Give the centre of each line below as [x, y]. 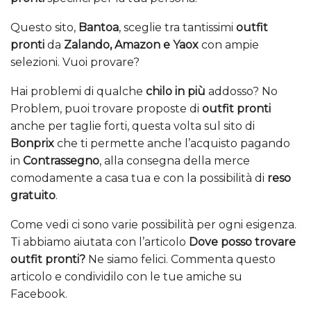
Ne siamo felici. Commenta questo [180, 260]
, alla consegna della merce [175, 161]
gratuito [33, 196]
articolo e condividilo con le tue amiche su [126, 277]
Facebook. [39, 294]
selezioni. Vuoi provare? [75, 62]
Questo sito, [44, 28]
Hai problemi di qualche [77, 92]
